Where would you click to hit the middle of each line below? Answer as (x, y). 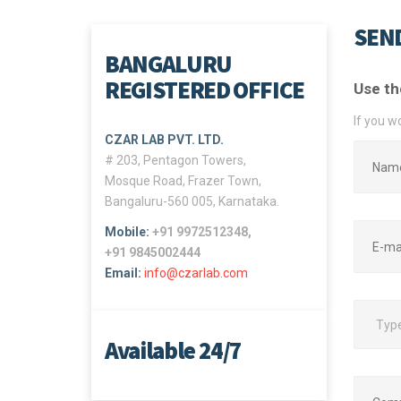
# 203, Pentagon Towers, (175, 160)
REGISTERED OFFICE (205, 90)
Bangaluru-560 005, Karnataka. (192, 201)
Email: (124, 273)
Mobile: (128, 232)
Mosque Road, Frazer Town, (183, 181)
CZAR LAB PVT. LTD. (164, 140)
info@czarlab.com (196, 273)
